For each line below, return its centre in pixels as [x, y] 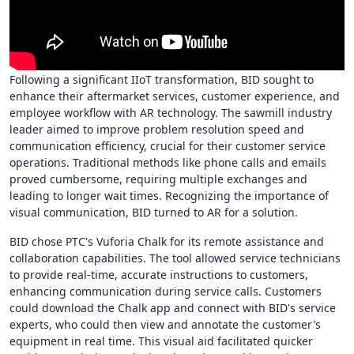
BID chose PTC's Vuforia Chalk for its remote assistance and [167, 241]
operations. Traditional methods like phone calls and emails [168, 162]
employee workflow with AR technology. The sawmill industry [171, 112]
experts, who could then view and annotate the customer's [165, 324]
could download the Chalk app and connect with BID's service [173, 307]
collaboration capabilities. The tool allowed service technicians [175, 258]
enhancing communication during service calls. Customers [166, 291]
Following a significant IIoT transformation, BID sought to [162, 79]
